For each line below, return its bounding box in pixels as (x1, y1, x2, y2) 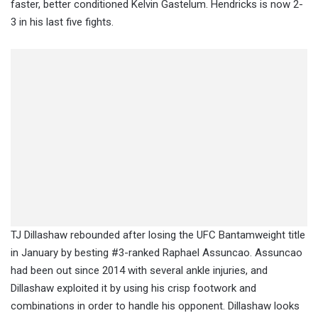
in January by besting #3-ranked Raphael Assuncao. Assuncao (11, 246, 302, 259)
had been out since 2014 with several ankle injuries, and (11, 263, 268, 277)
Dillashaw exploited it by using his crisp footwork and (11, 281, 256, 295)
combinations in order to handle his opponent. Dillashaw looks (11, 299, 300, 312)
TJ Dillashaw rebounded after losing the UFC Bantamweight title (11, 228, 305, 241)
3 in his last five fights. (11, 15, 114, 28)
